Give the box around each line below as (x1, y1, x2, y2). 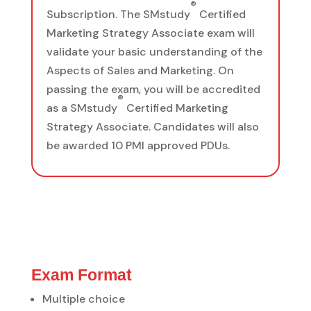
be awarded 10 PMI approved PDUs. (46, 138, 230, 153)
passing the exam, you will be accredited (46, 82, 260, 96)
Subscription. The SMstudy (46, 7, 190, 22)
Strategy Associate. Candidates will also (46, 119, 259, 134)
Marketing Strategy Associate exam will (46, 26, 255, 40)
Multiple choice (42, 292, 125, 306)
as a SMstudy (46, 101, 117, 115)
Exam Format (31, 266, 132, 284)
